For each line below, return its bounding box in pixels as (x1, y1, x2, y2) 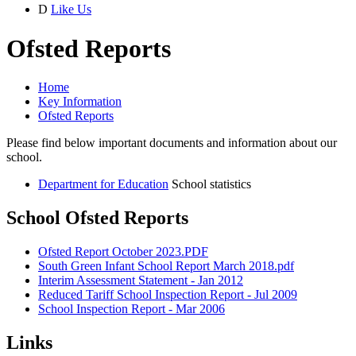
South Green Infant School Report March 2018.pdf (38, 259, 294, 273)
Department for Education (38, 177, 168, 192)
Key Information (38, 95, 122, 109)
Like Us (51, 2, 91, 17)
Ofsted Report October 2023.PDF (38, 245, 208, 258)
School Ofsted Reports (6, 207, 188, 229)
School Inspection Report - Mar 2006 (38, 302, 225, 315)
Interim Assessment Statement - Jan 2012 (38, 273, 243, 287)
